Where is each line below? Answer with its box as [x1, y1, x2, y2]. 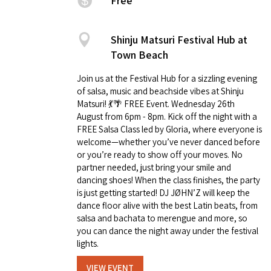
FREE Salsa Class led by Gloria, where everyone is [77, 123, 262, 135]
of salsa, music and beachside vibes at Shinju [77, 85, 244, 97]
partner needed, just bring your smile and [77, 162, 231, 174]
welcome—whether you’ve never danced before [77, 136, 260, 148]
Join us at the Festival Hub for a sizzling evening [77, 73, 257, 85]
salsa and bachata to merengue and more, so [77, 212, 247, 224]
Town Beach [111, 48, 168, 62]
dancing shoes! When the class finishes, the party [77, 174, 260, 186]
